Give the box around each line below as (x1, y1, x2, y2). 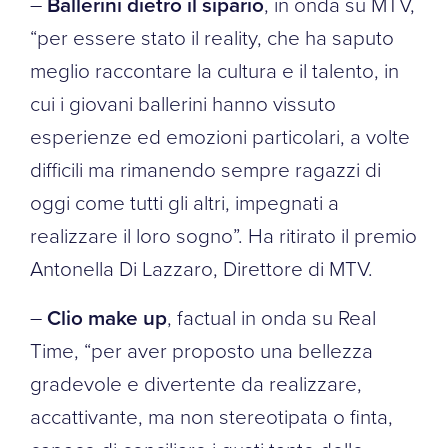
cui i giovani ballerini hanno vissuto (30, 88, 336, 117)
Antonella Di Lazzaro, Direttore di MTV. (30, 253, 373, 282)
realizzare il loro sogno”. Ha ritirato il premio (30, 220, 417, 249)
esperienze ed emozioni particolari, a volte (30, 121, 410, 150)
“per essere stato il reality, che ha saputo (30, 22, 394, 51)
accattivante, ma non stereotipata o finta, (30, 401, 393, 430)
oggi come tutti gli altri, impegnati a (30, 187, 339, 216)
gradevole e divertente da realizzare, (30, 368, 362, 397)
